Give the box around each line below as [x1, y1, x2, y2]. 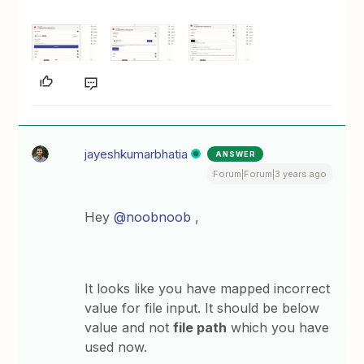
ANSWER [215, 149, 257, 159]
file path [173, 319, 227, 336]
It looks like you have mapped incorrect [84, 280, 331, 297]
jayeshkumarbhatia [84, 146, 188, 162]
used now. [84, 339, 148, 356]
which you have [227, 319, 330, 336]
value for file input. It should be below [84, 300, 320, 317]
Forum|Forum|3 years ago [212, 168, 327, 180]
